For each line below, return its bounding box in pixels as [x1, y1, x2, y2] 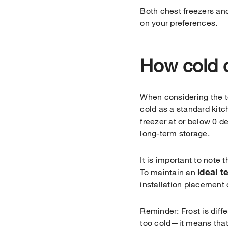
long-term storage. [140, 128, 210, 138]
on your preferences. [140, 17, 218, 27]
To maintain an [140, 166, 198, 177]
